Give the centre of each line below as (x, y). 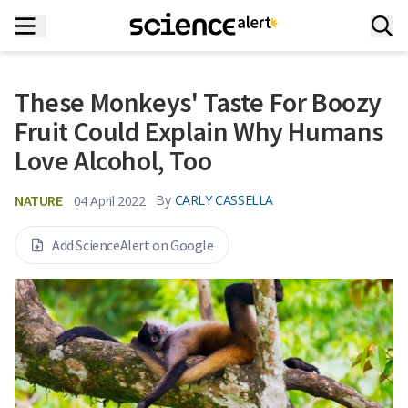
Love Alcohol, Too (113, 160)
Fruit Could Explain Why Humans (199, 131)
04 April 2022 (109, 200)
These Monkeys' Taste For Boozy (199, 102)
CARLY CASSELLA (224, 200)
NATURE (39, 200)
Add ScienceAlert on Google (133, 245)
